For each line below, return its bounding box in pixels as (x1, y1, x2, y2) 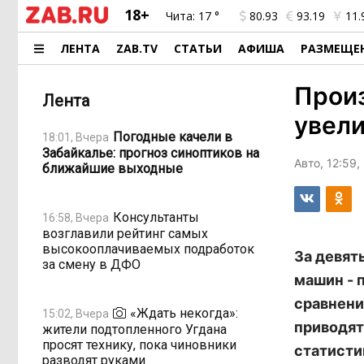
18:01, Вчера (42, 130, 109, 144)
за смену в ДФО (42, 257, 141, 272)
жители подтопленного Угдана (42, 322, 227, 337)
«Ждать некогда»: (130, 305, 238, 321)
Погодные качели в (113, 128, 232, 145)
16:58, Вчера (42, 210, 109, 224)
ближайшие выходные (42, 161, 183, 176)
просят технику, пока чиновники (42, 337, 236, 353)
